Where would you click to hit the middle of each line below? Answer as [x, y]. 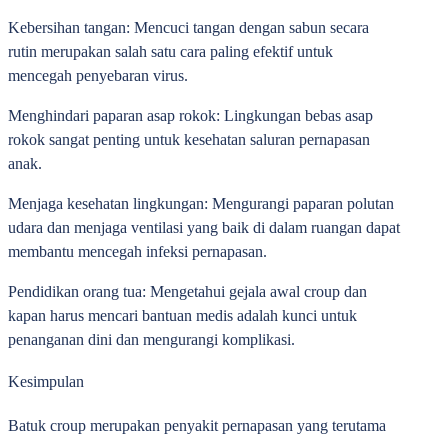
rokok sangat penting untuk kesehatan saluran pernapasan [189, 139]
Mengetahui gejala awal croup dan [256, 291]
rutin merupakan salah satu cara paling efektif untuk [170, 51]
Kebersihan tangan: [69, 27]
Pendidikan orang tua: [77, 291]
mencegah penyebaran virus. [98, 75]
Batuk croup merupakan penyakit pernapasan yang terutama [197, 425]
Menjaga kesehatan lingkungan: [108, 203]
